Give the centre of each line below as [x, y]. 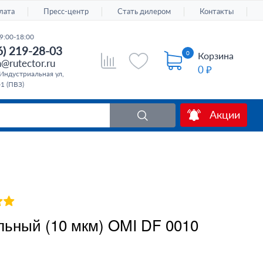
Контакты [217, 11]
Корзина [216, 55]
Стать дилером [144, 11]
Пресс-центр [66, 11]
